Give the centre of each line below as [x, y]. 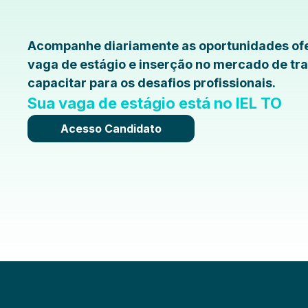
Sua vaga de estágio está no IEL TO [155, 103]
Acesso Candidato [111, 129]
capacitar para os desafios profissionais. [152, 83]
